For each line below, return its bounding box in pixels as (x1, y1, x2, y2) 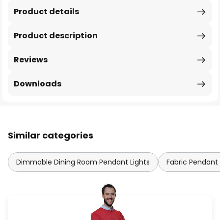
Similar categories (8, 129, 93, 141)
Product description (14, 30, 98, 41)
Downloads (14, 78, 61, 89)
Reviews (14, 54, 48, 65)
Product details (14, 6, 79, 17)
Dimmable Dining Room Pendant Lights (16, 157, 150, 167)
